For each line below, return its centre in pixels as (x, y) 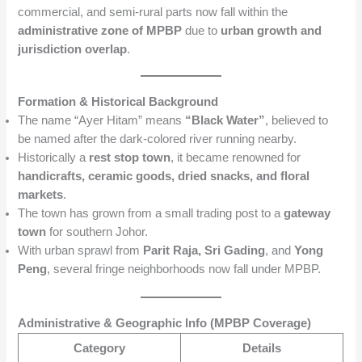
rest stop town (130, 158)
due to (202, 31)
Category (100, 348)
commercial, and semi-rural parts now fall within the (153, 13)
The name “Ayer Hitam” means (102, 121)
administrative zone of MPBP (100, 31)
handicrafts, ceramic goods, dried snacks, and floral (164, 177)
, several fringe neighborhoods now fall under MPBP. (184, 269)
